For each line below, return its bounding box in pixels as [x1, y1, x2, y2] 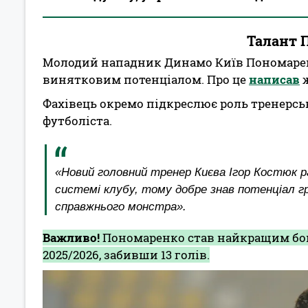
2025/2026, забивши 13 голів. [43, 247, 210, 263]
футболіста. [43, 113, 112, 129]
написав [249, 71, 300, 87]
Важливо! [43, 230, 100, 245]
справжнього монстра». [55, 200, 186, 213]
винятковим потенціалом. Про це [43, 71, 249, 87]
